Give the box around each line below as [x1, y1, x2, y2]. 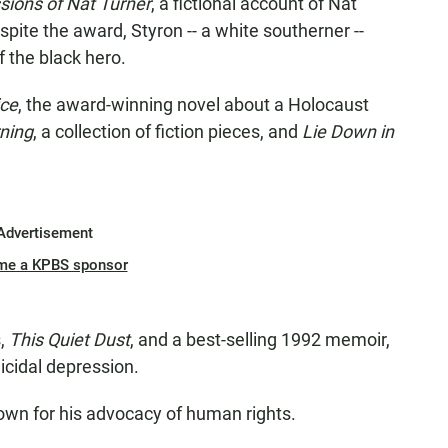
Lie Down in [302, 121, 394, 142]
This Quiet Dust [9, 329, 130, 350]
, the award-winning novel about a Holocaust [18, 94, 369, 115]
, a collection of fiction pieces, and [33, 121, 302, 142]
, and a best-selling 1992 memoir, [130, 329, 390, 350]
